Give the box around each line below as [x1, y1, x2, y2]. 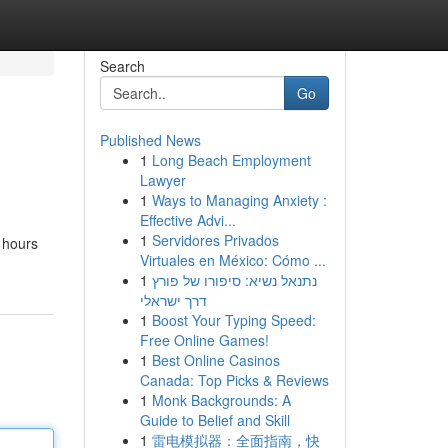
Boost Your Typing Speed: [151, 310, 316, 330]
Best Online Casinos [151, 350, 280, 370]
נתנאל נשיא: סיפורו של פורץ [151, 270, 317, 290]
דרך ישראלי [139, 290, 207, 310]
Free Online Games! [139, 330, 269, 350]
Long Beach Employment [151, 150, 311, 170]
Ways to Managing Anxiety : [151, 190, 327, 210]
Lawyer [139, 170, 186, 190]
